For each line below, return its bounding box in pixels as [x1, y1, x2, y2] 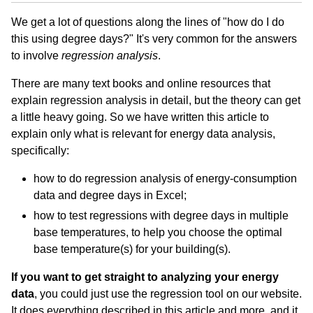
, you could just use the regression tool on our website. [34, 287, 302, 300]
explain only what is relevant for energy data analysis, [11, 128, 275, 140]
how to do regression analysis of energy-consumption [34, 173, 297, 184]
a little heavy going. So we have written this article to [11, 111, 269, 123]
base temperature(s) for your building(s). [34, 242, 231, 255]
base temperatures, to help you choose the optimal [34, 226, 282, 238]
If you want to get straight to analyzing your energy [11, 270, 279, 283]
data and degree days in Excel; [34, 189, 187, 201]
